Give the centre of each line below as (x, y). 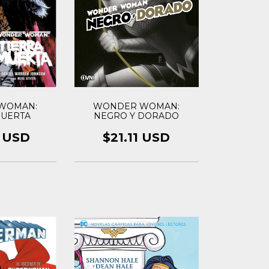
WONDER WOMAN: (137, 106)
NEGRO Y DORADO (137, 116)
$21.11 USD (137, 137)
